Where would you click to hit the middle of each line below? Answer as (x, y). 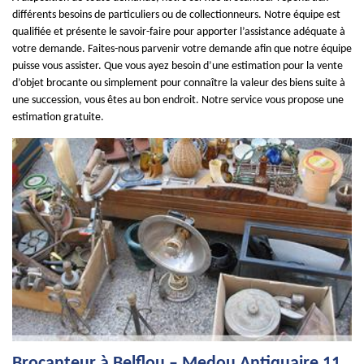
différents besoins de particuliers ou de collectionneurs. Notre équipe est (176, 15)
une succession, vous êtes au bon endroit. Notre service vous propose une (178, 100)
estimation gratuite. (58, 117)
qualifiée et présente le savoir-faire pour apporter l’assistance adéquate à (179, 32)
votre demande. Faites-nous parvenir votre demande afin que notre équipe (182, 49)
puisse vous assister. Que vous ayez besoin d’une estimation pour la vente (178, 66)
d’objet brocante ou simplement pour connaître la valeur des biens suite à (179, 83)
